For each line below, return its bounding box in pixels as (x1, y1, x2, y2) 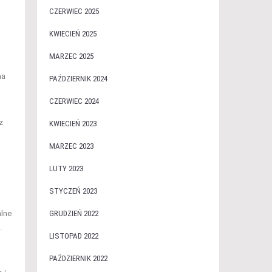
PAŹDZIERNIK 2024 (49, 74, 107, 83)
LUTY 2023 (49, 164, 83, 173)
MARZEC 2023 (49, 141, 93, 151)
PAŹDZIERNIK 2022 (49, 254, 107, 263)
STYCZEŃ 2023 (49, 186, 97, 195)
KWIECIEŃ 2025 (49, 29, 97, 38)
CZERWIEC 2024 (49, 97, 99, 106)
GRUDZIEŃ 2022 (49, 209, 98, 218)
